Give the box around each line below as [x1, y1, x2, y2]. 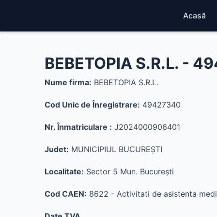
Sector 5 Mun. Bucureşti [84, 167, 174, 176]
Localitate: [45, 167, 84, 176]
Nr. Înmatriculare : [45, 122, 112, 132]
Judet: [45, 144, 69, 154]
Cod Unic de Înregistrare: [45, 100, 140, 109]
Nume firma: [45, 77, 92, 87]
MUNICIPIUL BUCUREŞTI [69, 144, 162, 154]
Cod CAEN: [45, 189, 87, 199]
